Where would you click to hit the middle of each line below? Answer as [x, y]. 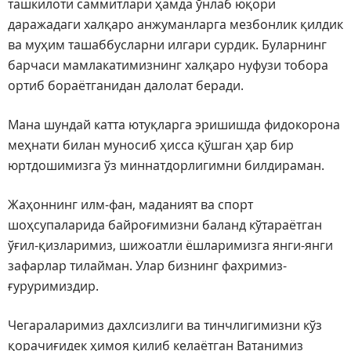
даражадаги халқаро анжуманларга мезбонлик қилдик [175, 25]
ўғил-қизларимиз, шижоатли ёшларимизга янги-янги [170, 246]
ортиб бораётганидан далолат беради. [126, 86]
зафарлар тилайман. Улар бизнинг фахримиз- [147, 266]
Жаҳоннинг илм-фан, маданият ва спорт [130, 205]
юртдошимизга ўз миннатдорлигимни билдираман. [166, 166]
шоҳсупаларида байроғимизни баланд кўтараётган [165, 225]
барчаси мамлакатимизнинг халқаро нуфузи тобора [168, 65]
